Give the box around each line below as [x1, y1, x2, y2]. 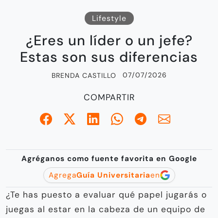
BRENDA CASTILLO [51, 71, 116, 80]
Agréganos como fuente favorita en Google [21, 153, 197, 163]
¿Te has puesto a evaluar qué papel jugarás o [6, 189, 207, 200]
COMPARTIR [83, 91, 135, 103]
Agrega [48, 170, 76, 180]
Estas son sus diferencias [20, 48, 198, 66]
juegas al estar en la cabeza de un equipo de [6, 203, 205, 215]
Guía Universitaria [76, 170, 150, 180]
